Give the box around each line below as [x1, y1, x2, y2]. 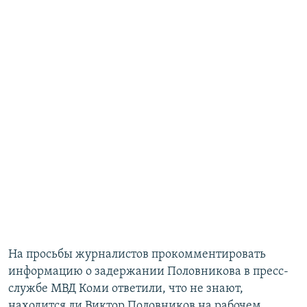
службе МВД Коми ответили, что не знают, [8, 282, 243, 296]
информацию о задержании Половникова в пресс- [8, 265, 288, 279]
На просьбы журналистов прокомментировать [8, 248, 266, 262]
